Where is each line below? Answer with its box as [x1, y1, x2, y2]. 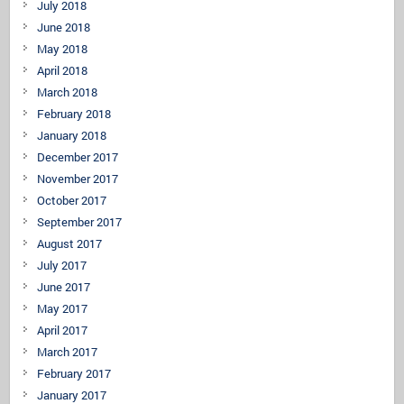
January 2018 [37, 126, 107, 143]
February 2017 [37, 364, 112, 381]
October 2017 [37, 191, 107, 208]
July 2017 [37, 256, 87, 273]
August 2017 [37, 234, 103, 252]
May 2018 [37, 40, 88, 57]
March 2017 [37, 343, 98, 360]
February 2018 [37, 105, 112, 122]
